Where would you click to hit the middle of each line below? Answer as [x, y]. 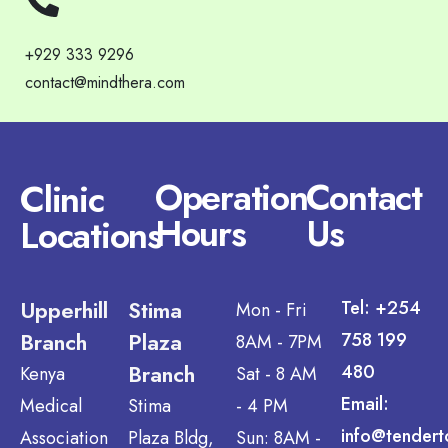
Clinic [62, 199]
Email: [365, 404]
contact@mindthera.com [105, 82]
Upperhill [64, 310]
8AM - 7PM [278, 342]
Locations [91, 235]
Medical [51, 406]
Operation [231, 197]
